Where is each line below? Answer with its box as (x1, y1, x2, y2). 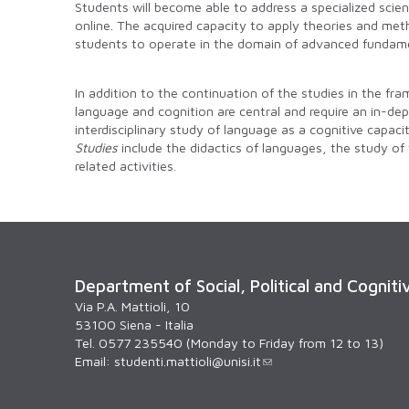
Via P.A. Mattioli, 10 (75, 299, 190, 315)
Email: (75, 353, 114, 370)
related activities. (75, 158, 176, 174)
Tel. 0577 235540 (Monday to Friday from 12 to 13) (75, 335, 383, 351)
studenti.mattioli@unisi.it (114, 353, 261, 370)
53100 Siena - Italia (75, 317, 194, 333)
